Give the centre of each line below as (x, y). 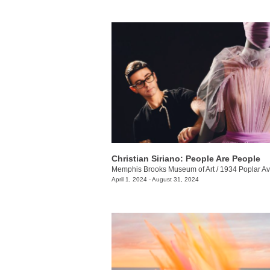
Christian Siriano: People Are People (186, 159)
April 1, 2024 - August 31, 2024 (155, 180)
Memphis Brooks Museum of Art (163, 170)
